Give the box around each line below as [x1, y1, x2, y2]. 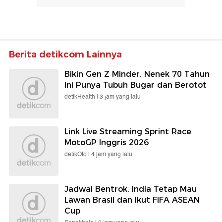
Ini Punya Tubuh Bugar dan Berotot [64, 80, 207, 90]
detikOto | [64, 150, 91, 160]
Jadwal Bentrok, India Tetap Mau [64, 184, 197, 194]
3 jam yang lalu [100, 92, 141, 102]
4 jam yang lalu [91, 150, 132, 160]
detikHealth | [64, 92, 100, 102]
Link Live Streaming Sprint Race [64, 127, 191, 137]
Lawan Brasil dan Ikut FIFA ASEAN [64, 195, 200, 205]
